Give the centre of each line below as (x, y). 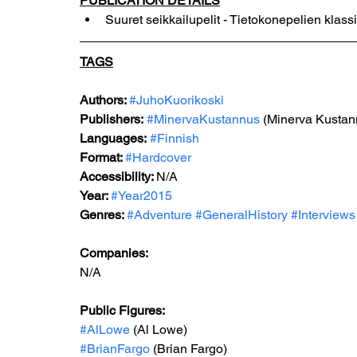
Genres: (103, 215)
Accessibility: (118, 177)
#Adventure (159, 215)
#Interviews (323, 215)
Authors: (104, 100)
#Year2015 (141, 196)
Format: (102, 157)
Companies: (114, 253)
